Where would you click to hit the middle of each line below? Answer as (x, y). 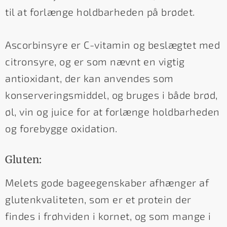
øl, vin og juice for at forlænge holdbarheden (112, 112)
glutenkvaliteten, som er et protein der (98, 199)
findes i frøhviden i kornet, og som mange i (108, 216)
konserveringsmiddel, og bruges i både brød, (111, 95)
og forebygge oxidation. (61, 128)
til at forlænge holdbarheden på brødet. (100, 12)
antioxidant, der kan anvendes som (89, 78)
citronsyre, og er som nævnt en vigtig (95, 62)
